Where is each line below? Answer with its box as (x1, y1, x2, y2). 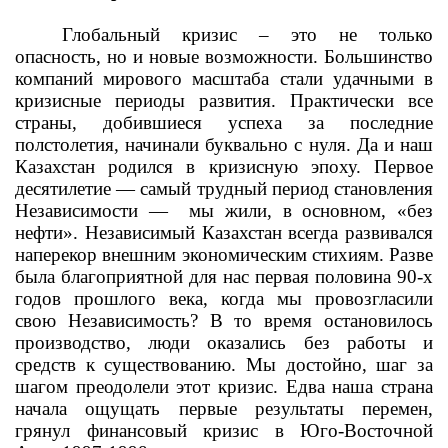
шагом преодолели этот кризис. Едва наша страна (15, 376, 433, 397)
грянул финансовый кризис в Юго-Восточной (15, 420, 433, 441)
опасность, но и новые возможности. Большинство (15, 46, 433, 67)
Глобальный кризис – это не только (62, 24, 433, 45)
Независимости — (15, 200, 168, 221)
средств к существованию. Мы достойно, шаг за (15, 354, 433, 375)
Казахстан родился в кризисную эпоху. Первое (15, 156, 433, 177)
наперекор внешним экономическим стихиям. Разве (15, 244, 433, 265)
